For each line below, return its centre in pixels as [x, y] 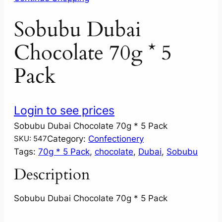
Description [52, 174]
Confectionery [116, 139]
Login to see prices [64, 110]
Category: [68, 139]
